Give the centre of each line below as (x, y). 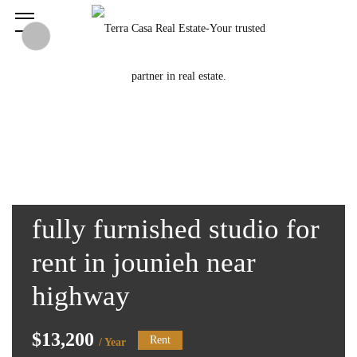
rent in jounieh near (144, 263)
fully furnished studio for (176, 229)
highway (81, 296)
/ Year (112, 342)
